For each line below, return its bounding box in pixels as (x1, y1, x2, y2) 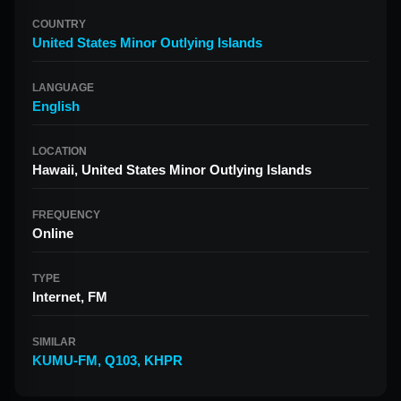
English (32, 98, 80, 114)
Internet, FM (32, 289, 107, 304)
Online (32, 226, 73, 241)
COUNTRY (32, 18, 86, 30)
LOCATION (32, 145, 87, 158)
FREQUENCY (32, 209, 100, 221)
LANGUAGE (32, 81, 94, 94)
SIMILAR (32, 336, 76, 348)
